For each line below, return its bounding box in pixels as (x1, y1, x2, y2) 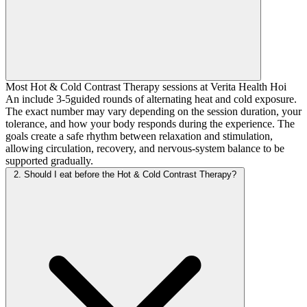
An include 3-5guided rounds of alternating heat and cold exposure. (5, 93, 297, 106)
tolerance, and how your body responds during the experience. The (5, 118, 295, 130)
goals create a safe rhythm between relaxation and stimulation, (5, 130, 273, 143)
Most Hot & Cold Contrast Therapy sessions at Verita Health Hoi (5, 81, 286, 93)
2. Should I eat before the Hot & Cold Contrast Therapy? (14, 169, 236, 180)
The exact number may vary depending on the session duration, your (5, 106, 302, 118)
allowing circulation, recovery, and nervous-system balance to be (5, 143, 284, 155)
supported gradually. (5, 155, 93, 167)
